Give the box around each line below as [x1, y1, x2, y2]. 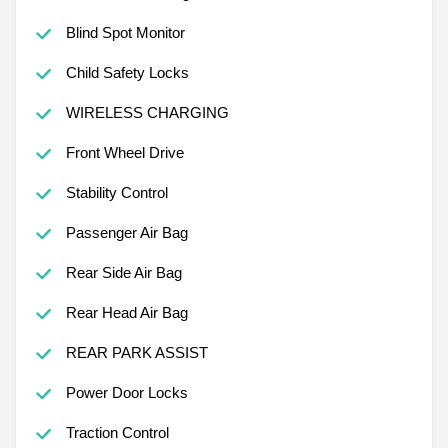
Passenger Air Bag [65, 223, 188, 241]
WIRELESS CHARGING [65, 103, 229, 121]
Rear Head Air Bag [65, 303, 188, 321]
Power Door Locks [65, 383, 188, 401]
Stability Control [65, 183, 168, 201]
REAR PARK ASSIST [65, 343, 208, 361]
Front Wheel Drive [65, 143, 184, 161]
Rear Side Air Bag [65, 263, 182, 281]
